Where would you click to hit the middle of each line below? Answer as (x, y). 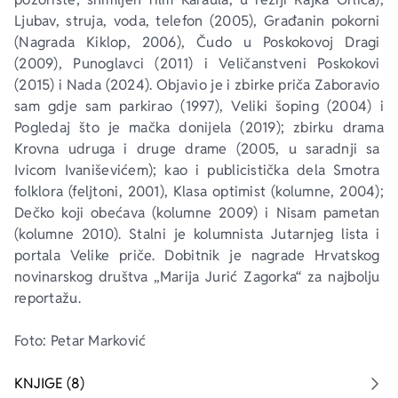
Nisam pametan (328, 213)
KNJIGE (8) (49, 383)
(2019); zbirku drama (310, 127)
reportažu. (48, 298)
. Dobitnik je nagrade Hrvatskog (268, 255)
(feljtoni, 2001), (118, 191)
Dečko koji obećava (80, 213)
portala (42, 255)
